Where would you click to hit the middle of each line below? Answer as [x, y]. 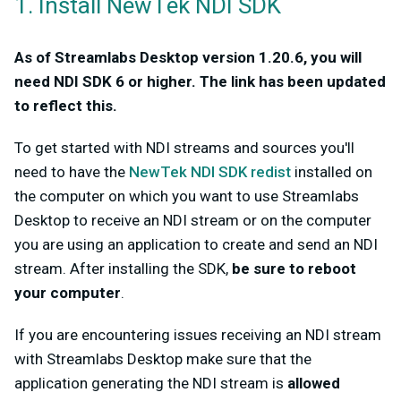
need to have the [72, 172]
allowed [314, 384]
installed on [332, 172]
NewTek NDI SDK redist [210, 172]
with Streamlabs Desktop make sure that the [163, 359]
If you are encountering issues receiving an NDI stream [198, 335]
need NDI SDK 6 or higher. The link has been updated [200, 82]
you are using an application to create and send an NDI [196, 245]
